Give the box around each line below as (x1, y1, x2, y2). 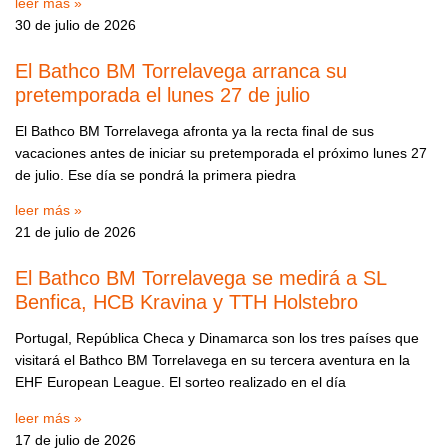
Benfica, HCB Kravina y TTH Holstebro (15, 291, 358, 314)
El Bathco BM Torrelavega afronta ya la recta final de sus (15, 123, 374, 139)
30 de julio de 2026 (15, 17, 136, 33)
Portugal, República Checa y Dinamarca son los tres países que (15, 330, 419, 346)
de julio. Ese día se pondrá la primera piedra (15, 167, 296, 183)
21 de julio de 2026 (15, 225, 136, 241)
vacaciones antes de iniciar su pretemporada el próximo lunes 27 (15, 145, 427, 161)
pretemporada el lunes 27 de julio (15, 83, 310, 106)
